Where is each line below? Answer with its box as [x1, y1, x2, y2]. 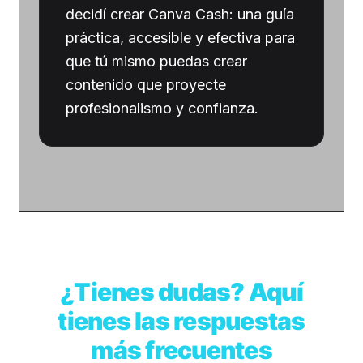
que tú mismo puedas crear [66, 52, 247, 70]
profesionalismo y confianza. [66, 99, 258, 117]
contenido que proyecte [66, 75, 226, 93]
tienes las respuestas [58, 305, 305, 335]
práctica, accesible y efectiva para [66, 28, 295, 46]
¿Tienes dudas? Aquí [60, 276, 303, 306]
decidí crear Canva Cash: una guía [66, 5, 294, 23]
